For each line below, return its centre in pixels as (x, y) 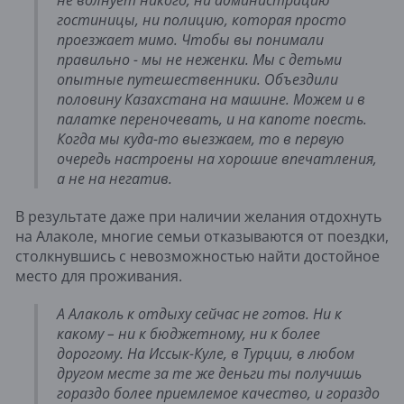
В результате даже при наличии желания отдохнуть (198, 216)
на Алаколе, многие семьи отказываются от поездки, (202, 236)
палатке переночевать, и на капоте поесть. (212, 119)
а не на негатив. (115, 178)
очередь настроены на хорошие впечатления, (217, 158)
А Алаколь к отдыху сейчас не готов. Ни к (199, 313)
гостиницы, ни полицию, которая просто (202, 19)
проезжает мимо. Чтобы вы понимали (190, 39)
